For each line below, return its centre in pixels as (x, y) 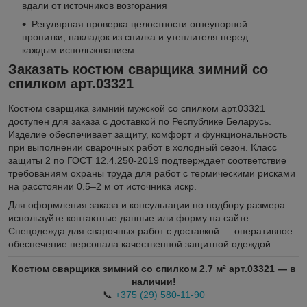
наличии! (153, 282)
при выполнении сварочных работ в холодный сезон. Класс (143, 147)
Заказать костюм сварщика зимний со (138, 70)
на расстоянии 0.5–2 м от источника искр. (102, 186)
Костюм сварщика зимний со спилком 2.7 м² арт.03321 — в (153, 269)
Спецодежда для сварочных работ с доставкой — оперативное (150, 231)
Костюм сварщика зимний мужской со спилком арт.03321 (137, 108)
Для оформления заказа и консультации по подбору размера (147, 205)
